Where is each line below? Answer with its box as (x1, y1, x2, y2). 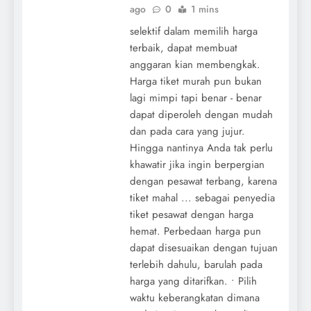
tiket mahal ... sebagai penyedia (129, 190, 275, 205)
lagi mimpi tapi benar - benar (129, 90, 262, 106)
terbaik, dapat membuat (129, 40, 237, 56)
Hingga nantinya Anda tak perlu (129, 140, 273, 155)
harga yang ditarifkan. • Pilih (129, 273, 257, 289)
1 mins (190, 1, 219, 16)
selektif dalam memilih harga (129, 23, 258, 39)
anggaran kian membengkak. (129, 56, 260, 72)
